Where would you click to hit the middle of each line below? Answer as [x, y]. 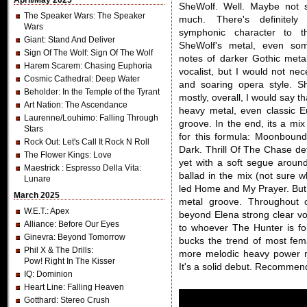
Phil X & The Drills [58, 250]
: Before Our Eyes [87, 224]
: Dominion [52, 274]
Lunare [37, 179]
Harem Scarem [52, 66]
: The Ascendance [94, 105]
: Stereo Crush [83, 300]
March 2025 [37, 195]
